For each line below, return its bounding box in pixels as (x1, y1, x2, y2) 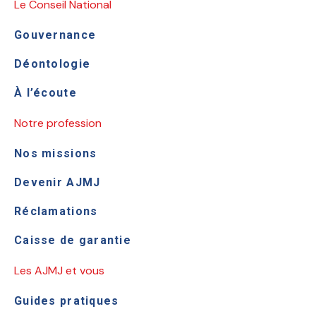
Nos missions (14, 146, 97, 160)
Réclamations (14, 204, 98, 218)
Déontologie (14, 56, 91, 71)
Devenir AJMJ (14, 175, 101, 189)
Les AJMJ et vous (14, 262, 104, 278)
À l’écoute (14, 85, 77, 99)
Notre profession (14, 115, 102, 130)
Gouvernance (14, 28, 97, 42)
